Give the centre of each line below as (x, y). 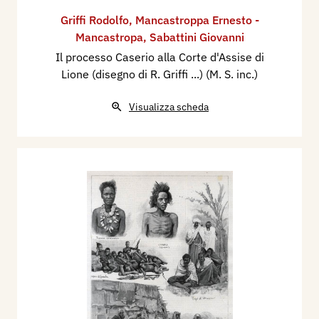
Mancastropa (109, 37)
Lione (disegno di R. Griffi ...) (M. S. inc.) (159, 74)
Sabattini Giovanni (197, 37)
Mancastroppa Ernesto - (197, 20)
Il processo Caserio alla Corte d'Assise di (159, 57)
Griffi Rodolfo (94, 20)
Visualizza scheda (169, 107)
